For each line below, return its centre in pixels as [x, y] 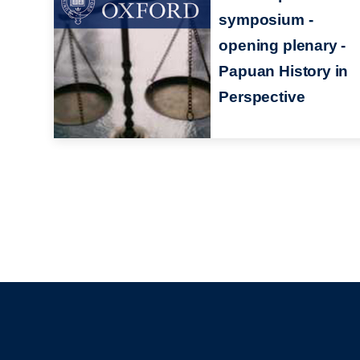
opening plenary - [282, 45]
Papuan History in [284, 71]
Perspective [262, 96]
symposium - [266, 19]
